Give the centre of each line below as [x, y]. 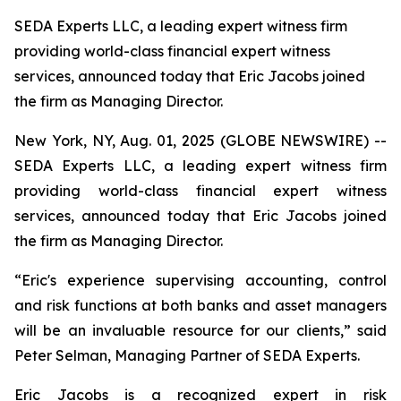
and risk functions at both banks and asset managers [200, 305]
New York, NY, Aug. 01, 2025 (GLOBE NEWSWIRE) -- [200, 141]
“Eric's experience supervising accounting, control [200, 280]
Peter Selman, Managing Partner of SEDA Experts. [187, 355]
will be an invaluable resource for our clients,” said [200, 330]
